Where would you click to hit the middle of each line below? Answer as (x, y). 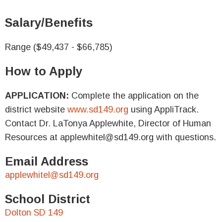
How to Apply (44, 71)
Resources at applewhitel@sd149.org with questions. (111, 137)
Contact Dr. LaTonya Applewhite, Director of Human (108, 123)
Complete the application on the (135, 96)
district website (36, 110)
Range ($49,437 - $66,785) (59, 47)
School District (48, 199)
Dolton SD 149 (34, 213)
